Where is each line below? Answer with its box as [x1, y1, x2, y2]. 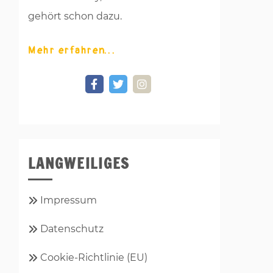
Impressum [40, 194, 97, 206]
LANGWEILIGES [28, 152, 130, 174]
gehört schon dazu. [28, 10, 122, 22]
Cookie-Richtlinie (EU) [40, 251, 147, 263]
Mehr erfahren [28, 44, 106, 57]
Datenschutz [40, 222, 104, 235]
